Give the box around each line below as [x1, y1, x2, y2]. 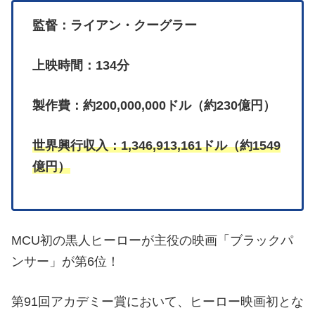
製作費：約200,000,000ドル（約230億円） [32, 98, 276, 113]
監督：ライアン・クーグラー [32, 18, 197, 33]
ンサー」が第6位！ [11, 255, 120, 269]
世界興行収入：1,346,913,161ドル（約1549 [32, 139, 281, 153]
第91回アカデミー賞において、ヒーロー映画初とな [11, 295, 304, 309]
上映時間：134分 [32, 58, 129, 73]
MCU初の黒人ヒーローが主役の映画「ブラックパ [11, 233, 293, 248]
